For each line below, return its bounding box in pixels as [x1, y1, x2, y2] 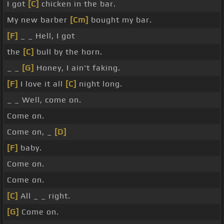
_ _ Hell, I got [18, 31, 75, 41]
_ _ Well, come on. [7, 95, 81, 105]
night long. [76, 79, 122, 89]
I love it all [18, 79, 65, 89]
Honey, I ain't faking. [34, 63, 120, 73]
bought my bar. [88, 15, 152, 25]
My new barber [7, 15, 70, 25]
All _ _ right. [18, 191, 70, 201]
